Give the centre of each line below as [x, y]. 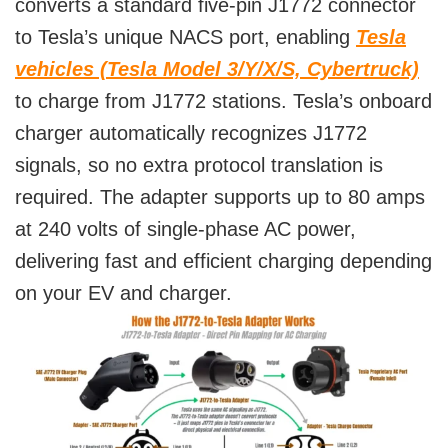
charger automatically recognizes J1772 [191, 133]
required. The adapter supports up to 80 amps [220, 197]
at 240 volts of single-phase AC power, [185, 229]
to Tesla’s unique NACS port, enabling [185, 37]
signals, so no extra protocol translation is [199, 165]
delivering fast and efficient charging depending [223, 261]
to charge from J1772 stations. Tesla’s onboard [223, 101]
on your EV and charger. [123, 293]
